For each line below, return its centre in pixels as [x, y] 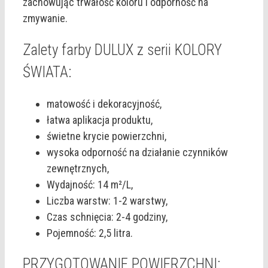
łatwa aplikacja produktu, [100, 120]
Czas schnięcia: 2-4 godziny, [107, 217]
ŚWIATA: [47, 72]
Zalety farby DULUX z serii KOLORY [122, 50]
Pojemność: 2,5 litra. [90, 233]
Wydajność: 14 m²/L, [90, 184]
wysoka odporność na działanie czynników [137, 152]
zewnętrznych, [78, 168]
